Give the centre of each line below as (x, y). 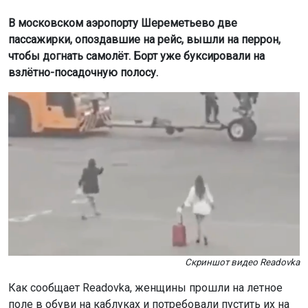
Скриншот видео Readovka (242, 263)
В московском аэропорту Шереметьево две (123, 23)
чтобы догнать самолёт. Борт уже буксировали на (136, 56)
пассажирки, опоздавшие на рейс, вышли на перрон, (144, 39)
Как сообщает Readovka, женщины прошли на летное (145, 288)
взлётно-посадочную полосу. (83, 72)
